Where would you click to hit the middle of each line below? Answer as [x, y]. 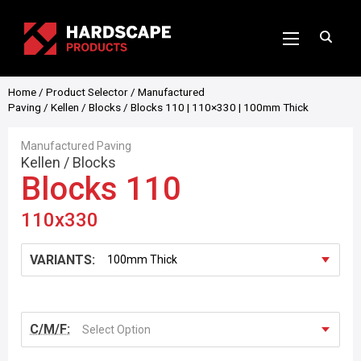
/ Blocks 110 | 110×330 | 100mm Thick [215, 107]
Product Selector [87, 92]
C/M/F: [50, 329]
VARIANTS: [62, 259]
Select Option [116, 330]
